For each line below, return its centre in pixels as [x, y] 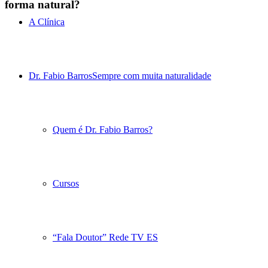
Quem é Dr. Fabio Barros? [103, 130]
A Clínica [47, 22]
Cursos [66, 183]
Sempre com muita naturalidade [152, 76]
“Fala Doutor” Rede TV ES [105, 237]
